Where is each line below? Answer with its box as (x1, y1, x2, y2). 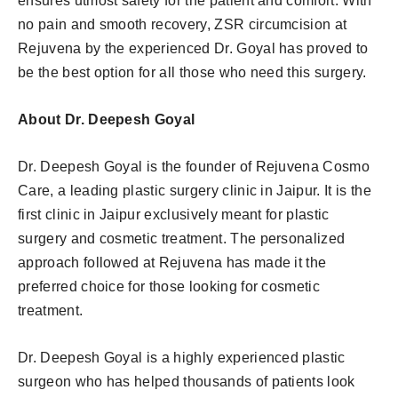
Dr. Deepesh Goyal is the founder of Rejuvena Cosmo (18, 158, 370, 174)
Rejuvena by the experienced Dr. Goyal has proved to (18, 40, 369, 56)
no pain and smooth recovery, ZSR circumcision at (18, 16, 347, 32)
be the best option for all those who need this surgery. (18, 64, 367, 80)
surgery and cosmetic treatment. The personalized (18, 230, 346, 246)
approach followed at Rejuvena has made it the (18, 254, 327, 270)
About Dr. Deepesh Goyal (18, 111, 195, 127)
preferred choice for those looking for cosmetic (18, 278, 321, 294)
